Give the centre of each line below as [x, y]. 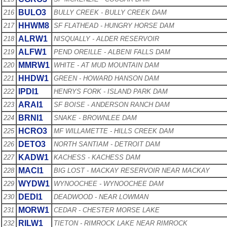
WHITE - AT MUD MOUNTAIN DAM [106, 65]
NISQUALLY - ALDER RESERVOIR [106, 39]
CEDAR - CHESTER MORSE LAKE [107, 210]
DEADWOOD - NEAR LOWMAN [101, 197]
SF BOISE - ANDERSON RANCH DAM [112, 104]
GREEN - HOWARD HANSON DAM [106, 78]
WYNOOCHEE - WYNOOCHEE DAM [109, 183]
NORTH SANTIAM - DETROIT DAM [107, 144]
